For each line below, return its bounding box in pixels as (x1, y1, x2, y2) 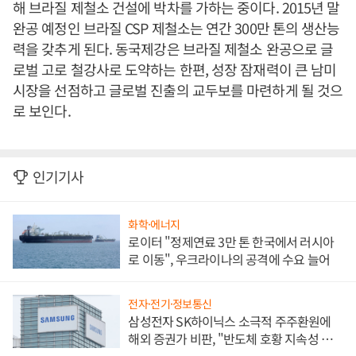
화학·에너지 (128, 215, 180, 232)
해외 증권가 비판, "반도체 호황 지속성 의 (128, 329, 333, 349)
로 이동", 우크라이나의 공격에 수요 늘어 (128, 249, 330, 269)
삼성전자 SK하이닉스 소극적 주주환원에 (128, 311, 331, 331)
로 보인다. (13, 100, 71, 121)
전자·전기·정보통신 (128, 296, 212, 312)
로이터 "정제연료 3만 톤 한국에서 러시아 (128, 231, 334, 251)
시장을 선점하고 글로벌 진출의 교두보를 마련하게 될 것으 (13, 79, 343, 100)
